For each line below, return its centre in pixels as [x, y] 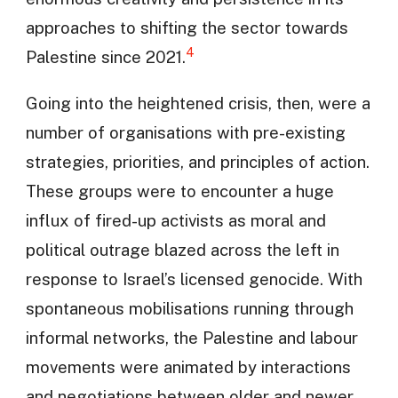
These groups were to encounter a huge [179, 191]
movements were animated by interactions [188, 367]
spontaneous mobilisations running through [189, 309]
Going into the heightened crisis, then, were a [198, 103]
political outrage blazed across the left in [182, 250]
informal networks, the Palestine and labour [191, 338]
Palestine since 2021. [105, 57]
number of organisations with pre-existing [185, 133]
